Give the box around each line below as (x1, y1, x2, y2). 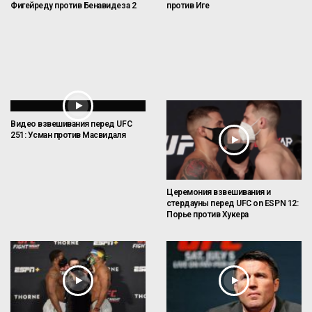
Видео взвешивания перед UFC (10, 118, 132, 129)
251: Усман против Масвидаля (10, 130, 126, 140)
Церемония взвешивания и (166, 187, 271, 197)
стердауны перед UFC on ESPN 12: (166, 198, 299, 208)
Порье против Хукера (166, 209, 249, 219)
